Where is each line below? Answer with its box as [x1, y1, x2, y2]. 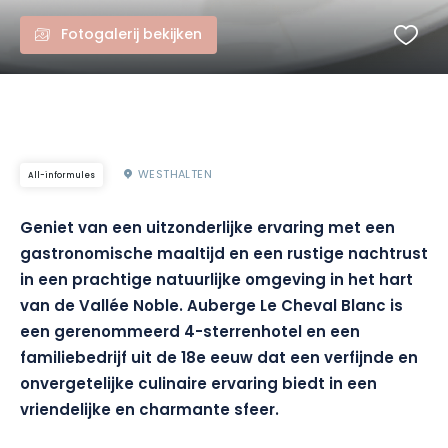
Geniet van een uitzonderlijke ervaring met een [20, 217, 395, 242]
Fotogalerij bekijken [61, 24, 202, 47]
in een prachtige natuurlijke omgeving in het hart [20, 269, 413, 294]
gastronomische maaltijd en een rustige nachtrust [20, 243, 428, 268]
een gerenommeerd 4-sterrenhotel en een [20, 321, 360, 346]
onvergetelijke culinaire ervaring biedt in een [20, 373, 377, 398]
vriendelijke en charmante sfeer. [20, 399, 279, 424]
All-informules [28, 169, 95, 183]
